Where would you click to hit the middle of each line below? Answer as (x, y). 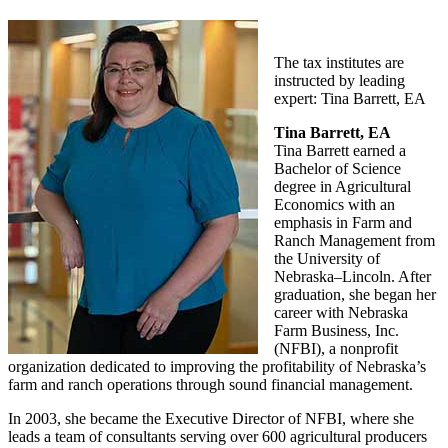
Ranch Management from (354, 240)
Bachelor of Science (337, 168)
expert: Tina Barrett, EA (350, 98)
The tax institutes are (339, 62)
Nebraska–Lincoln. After (352, 276)
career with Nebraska (341, 312)
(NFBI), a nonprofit (336, 348)
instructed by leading (339, 80)
